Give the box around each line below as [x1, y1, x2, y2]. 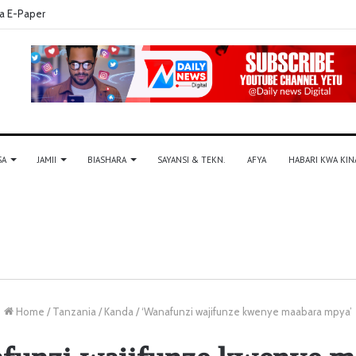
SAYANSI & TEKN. [157, 154, 225, 165]
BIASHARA [87, 154, 126, 165]
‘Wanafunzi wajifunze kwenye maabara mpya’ [141, 305, 352, 318]
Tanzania [52, 305, 96, 318]
